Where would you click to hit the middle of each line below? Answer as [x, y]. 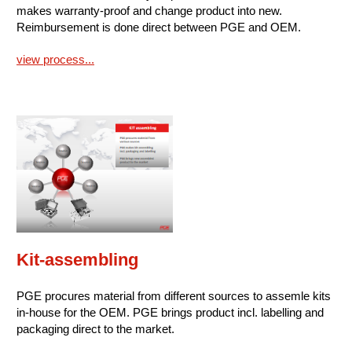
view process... [55, 60]
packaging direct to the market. [95, 329]
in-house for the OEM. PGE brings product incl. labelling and [170, 313]
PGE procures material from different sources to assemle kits [174, 296]
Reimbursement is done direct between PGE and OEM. [159, 27]
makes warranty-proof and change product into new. [149, 11]
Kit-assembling [77, 260]
